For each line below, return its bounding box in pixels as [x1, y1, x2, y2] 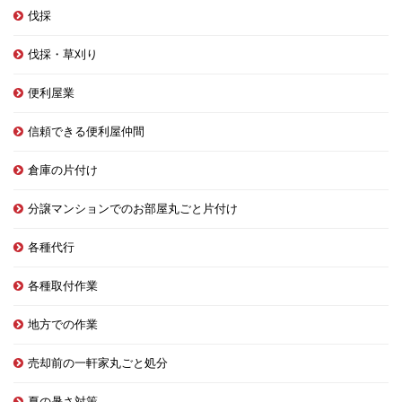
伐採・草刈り [28, 47, 98, 61]
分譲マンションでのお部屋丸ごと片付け [28, 201, 238, 215]
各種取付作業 [28, 278, 98, 293]
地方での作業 [28, 317, 98, 331]
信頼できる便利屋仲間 [28, 124, 144, 138]
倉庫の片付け [28, 162, 98, 177]
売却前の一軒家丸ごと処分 [28, 355, 168, 370]
